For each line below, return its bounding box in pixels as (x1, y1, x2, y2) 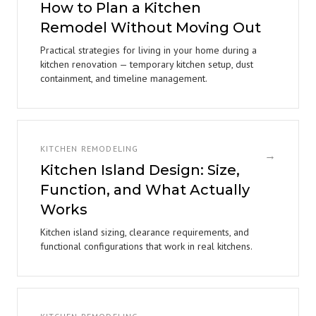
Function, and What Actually (40, 181, 250, 198)
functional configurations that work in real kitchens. (40, 240, 253, 253)
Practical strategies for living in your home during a (40, 44, 257, 56)
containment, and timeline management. (40, 72, 207, 85)
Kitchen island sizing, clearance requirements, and (40, 226, 249, 238)
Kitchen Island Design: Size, (40, 162, 240, 178)
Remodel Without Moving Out (40, 19, 261, 36)
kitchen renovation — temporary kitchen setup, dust (40, 58, 253, 71)
